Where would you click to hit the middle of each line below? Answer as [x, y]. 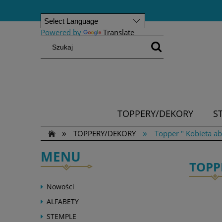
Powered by [62, 32]
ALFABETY [63, 201]
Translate [119, 32]
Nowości [60, 187]
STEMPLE [61, 216]
